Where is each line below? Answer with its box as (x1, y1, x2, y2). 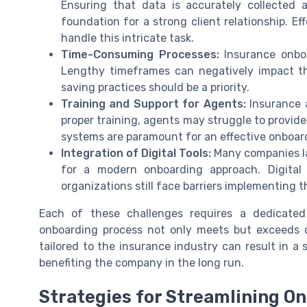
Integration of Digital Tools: (61, 146, 211, 160)
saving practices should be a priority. (61, 80, 249, 94)
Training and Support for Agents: (61, 97, 246, 110)
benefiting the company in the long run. (39, 256, 244, 269)
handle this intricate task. (61, 31, 194, 45)
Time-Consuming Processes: (61, 47, 219, 61)
